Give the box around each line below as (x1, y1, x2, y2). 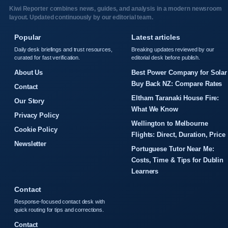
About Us (14, 69, 43, 76)
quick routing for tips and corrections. (14, 207, 104, 213)
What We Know (131, 105, 178, 113)
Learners (131, 167, 159, 175)
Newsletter (14, 140, 46, 148)
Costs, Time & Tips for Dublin (131, 156, 224, 164)
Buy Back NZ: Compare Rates (131, 80, 222, 88)
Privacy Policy (14, 111, 59, 119)
